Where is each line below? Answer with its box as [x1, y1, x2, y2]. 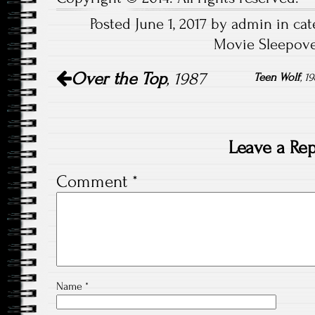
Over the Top [71, 68, 167, 89]
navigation [56, 69, 127, 89]
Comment [56, 172, 132, 192]
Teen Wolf [254, 70, 301, 84]
